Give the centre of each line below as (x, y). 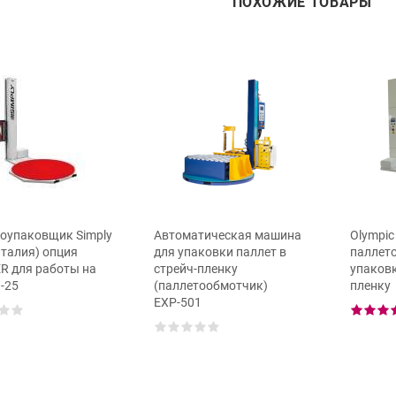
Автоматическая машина (228, 235)
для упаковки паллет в (220, 252)
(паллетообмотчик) (211, 286)
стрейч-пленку (196, 269)
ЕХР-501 (178, 302)
